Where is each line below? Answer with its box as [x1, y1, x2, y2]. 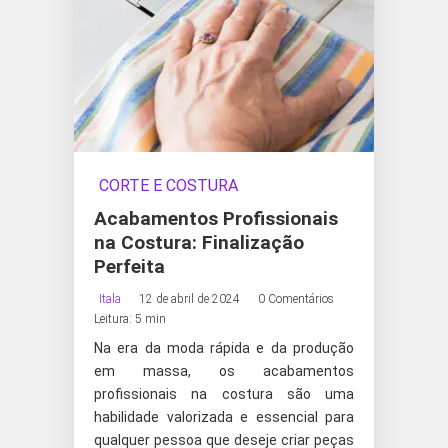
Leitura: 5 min [94, 312, 166, 326]
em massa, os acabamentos [94, 363, 354, 379]
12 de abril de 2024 [139, 292, 240, 306]
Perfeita [94, 255, 165, 278]
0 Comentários [258, 292, 334, 306]
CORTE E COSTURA [99, 176, 238, 195]
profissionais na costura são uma [94, 386, 354, 402]
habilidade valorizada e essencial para [94, 409, 354, 425]
